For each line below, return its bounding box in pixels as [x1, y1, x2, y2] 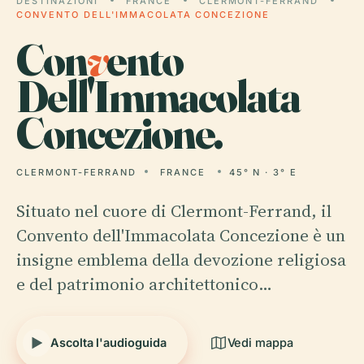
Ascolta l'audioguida [50, 336, 167, 349]
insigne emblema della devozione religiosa [16, 248, 346, 271]
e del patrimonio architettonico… [16, 272, 272, 296]
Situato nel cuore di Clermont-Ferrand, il [16, 199, 331, 223]
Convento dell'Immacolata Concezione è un [16, 223, 345, 247]
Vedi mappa [227, 336, 293, 349]
